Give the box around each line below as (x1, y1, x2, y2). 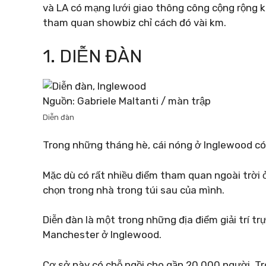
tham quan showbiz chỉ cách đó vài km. (43, 17, 226, 28)
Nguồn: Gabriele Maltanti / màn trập (43, 94, 211, 107)
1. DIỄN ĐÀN (43, 45, 142, 67)
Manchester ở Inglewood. (43, 229, 161, 240)
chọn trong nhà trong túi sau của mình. (43, 183, 224, 196)
